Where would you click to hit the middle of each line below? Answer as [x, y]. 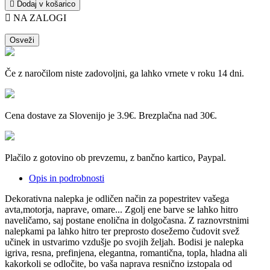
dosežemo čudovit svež [194, 231]
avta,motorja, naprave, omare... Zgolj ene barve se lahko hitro [121, 210]
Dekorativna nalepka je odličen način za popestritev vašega [117, 199]
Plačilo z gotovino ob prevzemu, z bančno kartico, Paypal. [115, 158]
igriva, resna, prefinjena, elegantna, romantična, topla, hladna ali [126, 253]
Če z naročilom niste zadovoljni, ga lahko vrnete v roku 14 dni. [124, 74]
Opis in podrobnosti [67, 178]
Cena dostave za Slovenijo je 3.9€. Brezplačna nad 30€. [111, 116]
